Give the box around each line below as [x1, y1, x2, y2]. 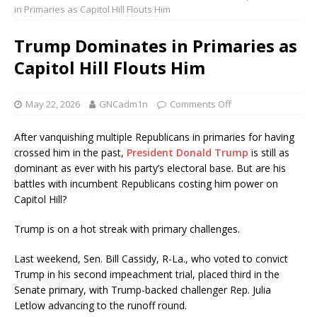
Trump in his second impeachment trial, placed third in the [14, 267, 279, 282]
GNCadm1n [99, 98, 148, 111]
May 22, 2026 [25, 98, 80, 111]
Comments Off [170, 98, 231, 111]
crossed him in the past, [14, 146, 127, 160]
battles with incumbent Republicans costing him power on [14, 177, 278, 191]
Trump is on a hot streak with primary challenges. [14, 222, 240, 236]
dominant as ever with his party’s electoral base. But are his [14, 161, 286, 175]
